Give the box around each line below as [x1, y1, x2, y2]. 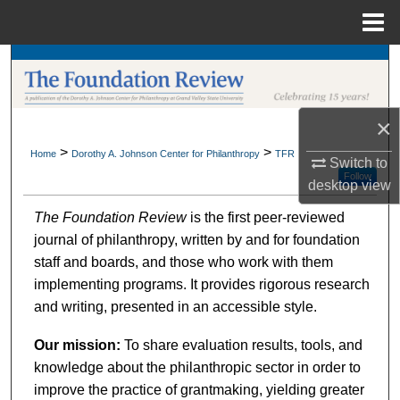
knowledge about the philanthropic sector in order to [33, 359, 361, 375]
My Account [154, 144, 246, 164]
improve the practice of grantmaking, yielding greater [33, 381, 364, 397]
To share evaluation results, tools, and [120, 337, 362, 353]
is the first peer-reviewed [186, 209, 345, 225]
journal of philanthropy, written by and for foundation [33, 231, 360, 247]
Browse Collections [126, 99, 274, 120]
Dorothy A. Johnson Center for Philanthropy [71, 148, 261, 160]
